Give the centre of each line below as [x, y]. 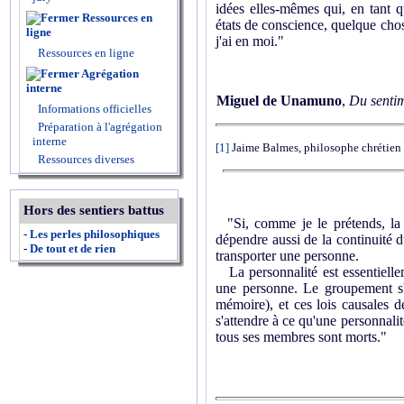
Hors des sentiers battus [94, 210]
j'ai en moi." [250, 41]
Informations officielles [93, 109]
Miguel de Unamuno [279, 101]
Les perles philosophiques [95, 234]
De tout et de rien [73, 248]
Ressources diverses [85, 159]
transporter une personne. [287, 256]
